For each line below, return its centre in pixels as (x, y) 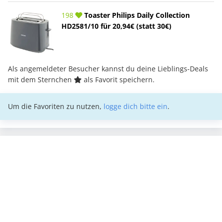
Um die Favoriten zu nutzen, (56, 106)
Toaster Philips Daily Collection (136, 15)
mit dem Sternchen (41, 79)
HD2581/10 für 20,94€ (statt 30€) (116, 26)
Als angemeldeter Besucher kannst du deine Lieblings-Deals (108, 68)
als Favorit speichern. (118, 79)
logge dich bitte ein (136, 106)
